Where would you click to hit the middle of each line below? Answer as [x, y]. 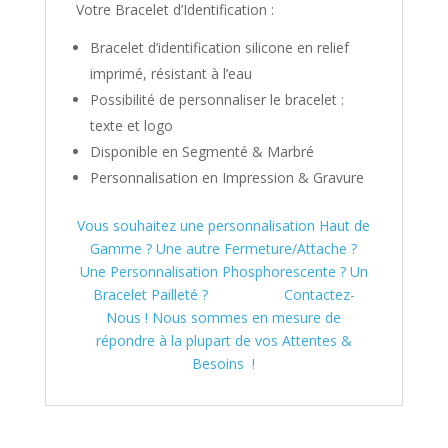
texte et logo [131, 125]
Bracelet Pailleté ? [188, 294]
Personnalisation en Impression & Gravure [226, 177]
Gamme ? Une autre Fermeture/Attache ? [224, 248]
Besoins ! [224, 363]
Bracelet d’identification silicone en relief [219, 47]
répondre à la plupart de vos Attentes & [223, 340]
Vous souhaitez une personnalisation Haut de [224, 225]
